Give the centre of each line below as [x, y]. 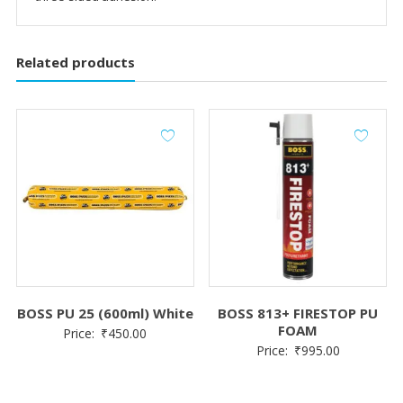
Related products [75, 63]
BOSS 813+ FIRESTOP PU [298, 313]
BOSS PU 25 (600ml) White [105, 313]
